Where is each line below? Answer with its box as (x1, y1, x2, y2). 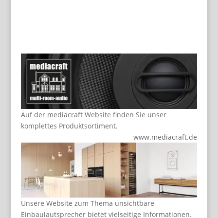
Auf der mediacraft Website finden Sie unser (20, 109, 166, 119)
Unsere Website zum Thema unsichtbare (20, 199, 154, 208)
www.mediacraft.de (133, 132, 198, 142)
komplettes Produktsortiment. (20, 121, 118, 130)
